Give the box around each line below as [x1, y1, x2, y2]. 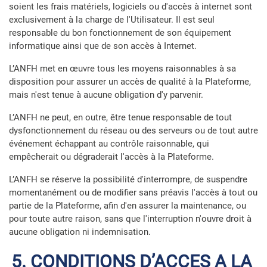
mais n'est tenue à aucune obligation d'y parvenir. [9, 89, 203, 100]
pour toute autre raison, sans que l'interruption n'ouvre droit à [9, 213, 252, 224]
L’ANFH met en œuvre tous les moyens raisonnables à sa [9, 63, 236, 74]
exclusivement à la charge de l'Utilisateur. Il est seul [9, 14, 215, 25]
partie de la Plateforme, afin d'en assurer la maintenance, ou [9, 200, 246, 211]
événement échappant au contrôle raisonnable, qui [9, 138, 209, 149]
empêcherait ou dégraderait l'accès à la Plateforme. [9, 151, 214, 162]
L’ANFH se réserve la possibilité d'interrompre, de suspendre [9, 174, 247, 185]
